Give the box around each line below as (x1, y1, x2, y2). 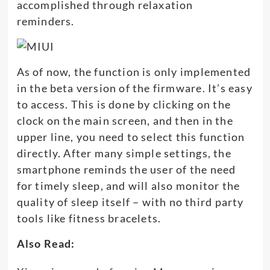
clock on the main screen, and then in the (16, 113, 233, 127)
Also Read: (16, 236, 75, 250)
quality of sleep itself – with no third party (16, 195, 244, 209)
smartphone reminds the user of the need (16, 162, 236, 176)
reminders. (16, 14, 75, 28)
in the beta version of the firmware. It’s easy (16, 81, 253, 95)
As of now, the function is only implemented (16, 64, 251, 78)
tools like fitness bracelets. (16, 211, 162, 225)
